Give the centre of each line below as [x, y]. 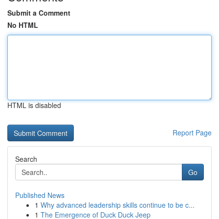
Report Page [192, 132]
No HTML [23, 25]
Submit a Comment [39, 13]
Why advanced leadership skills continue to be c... [118, 205]
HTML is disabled [34, 105]
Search [26, 159]
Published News [40, 195]
